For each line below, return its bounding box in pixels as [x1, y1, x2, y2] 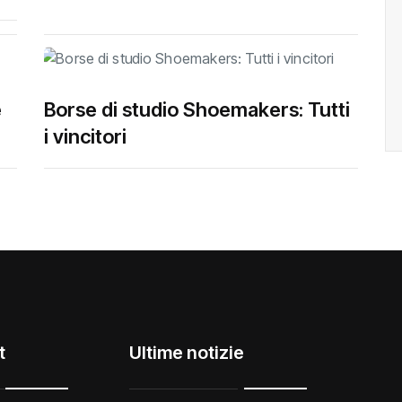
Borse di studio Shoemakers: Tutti [44, 98, 350, 122]
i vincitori [44, 125, 127, 149]
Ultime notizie [129, 342, 244, 364]
